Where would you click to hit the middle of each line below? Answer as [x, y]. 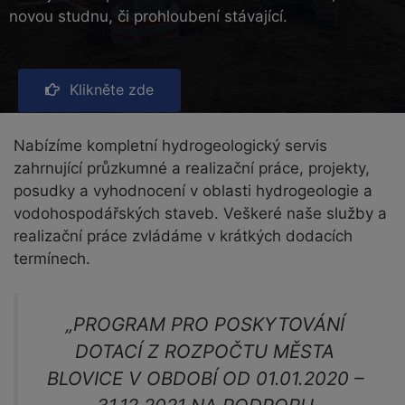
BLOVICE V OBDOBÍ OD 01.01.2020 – [205, 379]
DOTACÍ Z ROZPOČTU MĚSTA [205, 352]
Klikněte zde [112, 90]
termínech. [52, 258]
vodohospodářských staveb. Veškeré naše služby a [200, 213]
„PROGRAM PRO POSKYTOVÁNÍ [205, 325]
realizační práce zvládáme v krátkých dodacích [183, 235]
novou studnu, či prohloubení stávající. [148, 16]
